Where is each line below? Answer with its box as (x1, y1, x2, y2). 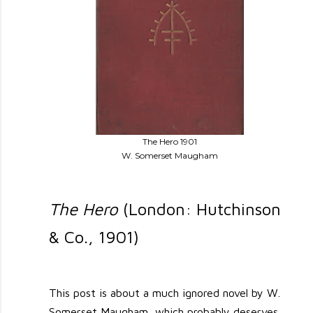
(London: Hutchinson (118, 199, 282, 219)
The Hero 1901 (143, 136, 198, 147)
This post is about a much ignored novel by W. (49, 286, 281, 300)
